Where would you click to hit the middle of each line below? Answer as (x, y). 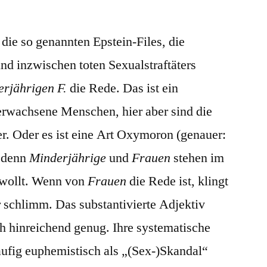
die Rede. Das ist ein (124, 88)
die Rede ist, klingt (178, 181)
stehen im (198, 158)
